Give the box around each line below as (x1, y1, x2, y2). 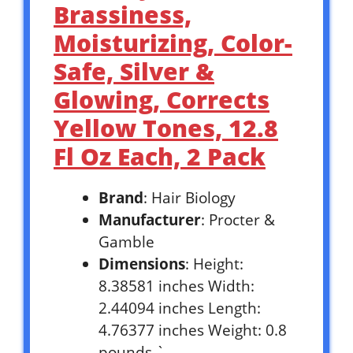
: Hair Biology (143, 187, 236, 208)
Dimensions (98, 253, 185, 274)
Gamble (98, 231, 154, 252)
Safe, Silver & (54, 54, 214, 87)
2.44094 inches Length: (98, 297, 261, 318)
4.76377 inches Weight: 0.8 (98, 319, 287, 340)
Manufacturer (98, 209, 201, 230)
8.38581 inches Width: (98, 275, 255, 296)
